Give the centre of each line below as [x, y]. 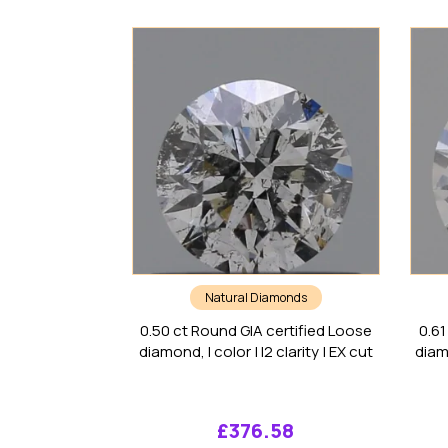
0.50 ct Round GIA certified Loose [255, 330]
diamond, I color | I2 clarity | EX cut [255, 351]
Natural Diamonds [255, 297]
